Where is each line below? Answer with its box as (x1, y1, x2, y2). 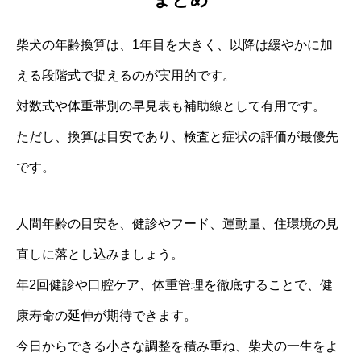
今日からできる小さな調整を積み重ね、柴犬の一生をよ (16, 339, 338, 354)
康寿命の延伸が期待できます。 (16, 309, 197, 323)
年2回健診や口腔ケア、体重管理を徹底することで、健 (16, 278, 333, 293)
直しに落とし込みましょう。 (16, 247, 184, 262)
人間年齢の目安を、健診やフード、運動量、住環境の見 (16, 217, 338, 231)
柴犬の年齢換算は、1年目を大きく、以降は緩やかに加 (16, 38, 333, 52)
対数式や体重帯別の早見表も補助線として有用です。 (16, 99, 326, 114)
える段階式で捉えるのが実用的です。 (16, 68, 235, 83)
